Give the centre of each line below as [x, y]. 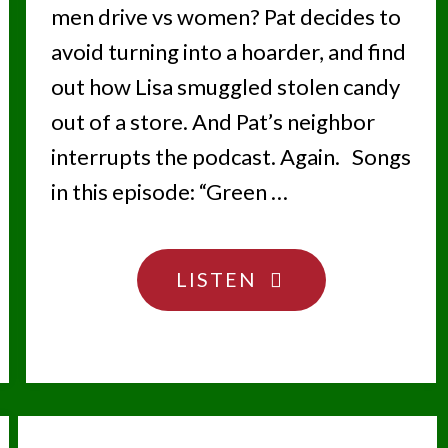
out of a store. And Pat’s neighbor [212, 121]
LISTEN [216, 278]
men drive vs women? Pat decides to [225, 16]
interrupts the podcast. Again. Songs [230, 156]
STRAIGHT [311, 316]
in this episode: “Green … [169, 191]
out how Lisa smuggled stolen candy [225, 86]
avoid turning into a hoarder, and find [228, 51]
